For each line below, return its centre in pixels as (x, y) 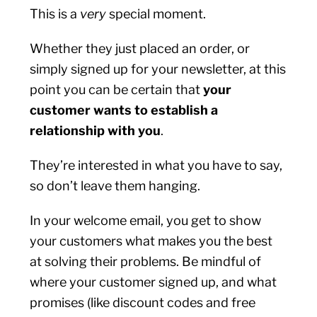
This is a (55, 14)
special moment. (158, 14)
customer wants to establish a (124, 110)
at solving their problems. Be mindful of (146, 261)
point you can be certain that (117, 90)
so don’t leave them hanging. (115, 186)
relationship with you (96, 131)
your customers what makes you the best (151, 241)
